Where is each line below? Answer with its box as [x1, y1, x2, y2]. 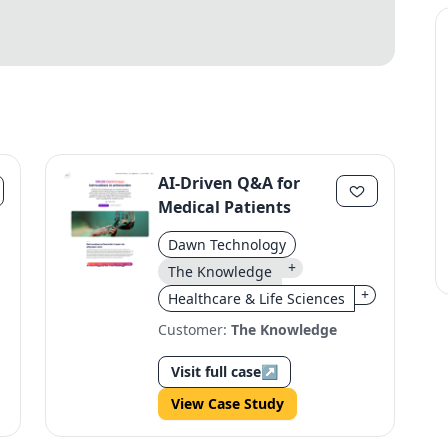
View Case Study [171, 394, 285, 413]
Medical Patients [158, 196, 292, 218]
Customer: [158, 320, 232, 339]
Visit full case [171, 362, 262, 381]
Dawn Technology [168, 235, 287, 254]
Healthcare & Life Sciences [168, 289, 346, 308]
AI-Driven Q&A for [158, 172, 301, 194]
